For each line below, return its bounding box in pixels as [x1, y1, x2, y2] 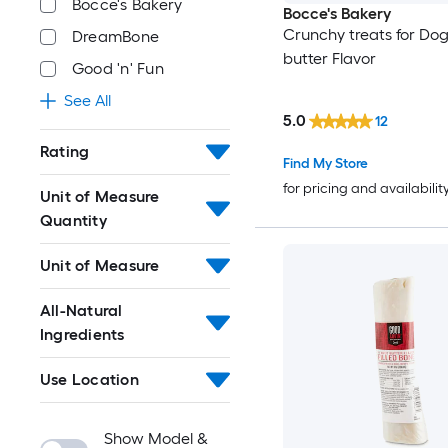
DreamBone [72, 27, 160, 46]
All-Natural [40, 301, 123, 320]
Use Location [40, 370, 139, 389]
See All [64, 91, 111, 110]
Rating [40, 142, 90, 161]
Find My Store [282, 155, 368, 173]
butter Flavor [282, 48, 376, 68]
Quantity [40, 211, 107, 230]
